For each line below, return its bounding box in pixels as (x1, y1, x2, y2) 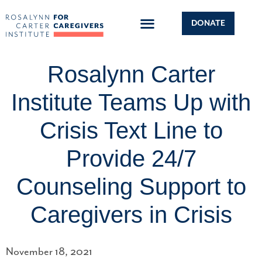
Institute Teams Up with (11, 89, 251, 116)
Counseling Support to (16, 174, 246, 200)
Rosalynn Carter (47, 61, 215, 88)
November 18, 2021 (6, 244, 92, 259)
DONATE (191, 18, 226, 28)
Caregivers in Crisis (30, 202, 232, 228)
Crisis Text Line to (39, 118, 223, 144)
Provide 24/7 (65, 146, 196, 172)
